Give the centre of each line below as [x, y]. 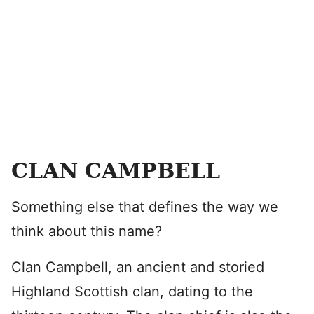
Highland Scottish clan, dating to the [132, 292]
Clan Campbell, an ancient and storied [138, 267]
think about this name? [87, 231]
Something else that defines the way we [145, 207]
